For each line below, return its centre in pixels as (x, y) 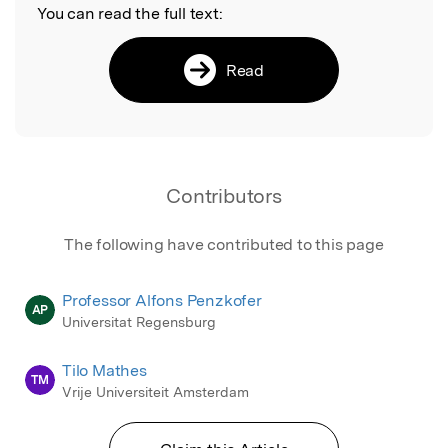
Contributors (224, 195)
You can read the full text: (130, 13)
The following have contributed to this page (224, 244)
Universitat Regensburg (139, 321)
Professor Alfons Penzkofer (162, 300)
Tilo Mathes (104, 371)
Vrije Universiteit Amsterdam (155, 392)
